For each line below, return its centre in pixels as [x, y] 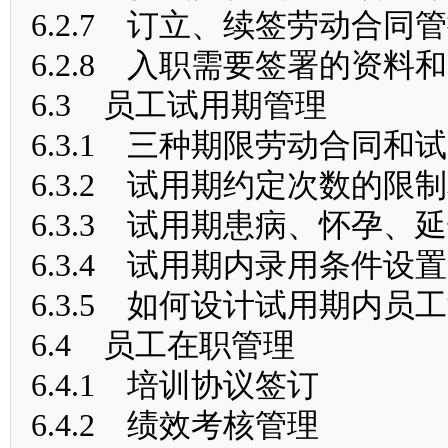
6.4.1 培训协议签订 [175, 385]
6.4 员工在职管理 [163, 345]
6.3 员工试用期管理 [179, 105]
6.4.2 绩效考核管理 [175, 425]
